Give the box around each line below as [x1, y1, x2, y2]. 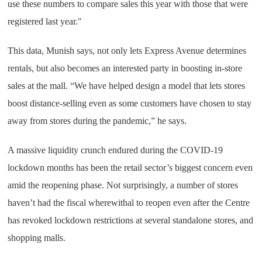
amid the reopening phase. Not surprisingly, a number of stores [8, 180, 239, 190]
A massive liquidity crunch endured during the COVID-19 [8, 145, 223, 155]
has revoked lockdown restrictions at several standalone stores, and [8, 215, 254, 225]
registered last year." [8, 16, 82, 26]
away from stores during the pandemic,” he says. [8, 116, 187, 126]
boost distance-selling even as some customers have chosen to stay [8, 98, 252, 108]
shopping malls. [8, 233, 66, 243]
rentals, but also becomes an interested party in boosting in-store [8, 63, 243, 73]
